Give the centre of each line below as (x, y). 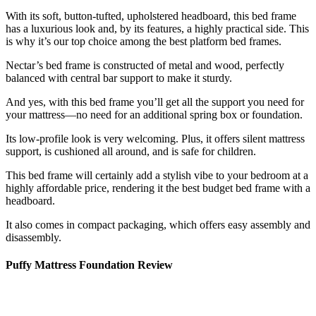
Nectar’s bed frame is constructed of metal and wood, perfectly (145, 65)
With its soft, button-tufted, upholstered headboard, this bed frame (151, 16)
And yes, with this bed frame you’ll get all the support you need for (155, 102)
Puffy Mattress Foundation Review (89, 265)
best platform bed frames (224, 41)
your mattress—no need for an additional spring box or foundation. (154, 114)
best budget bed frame (231, 188)
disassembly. (34, 237)
